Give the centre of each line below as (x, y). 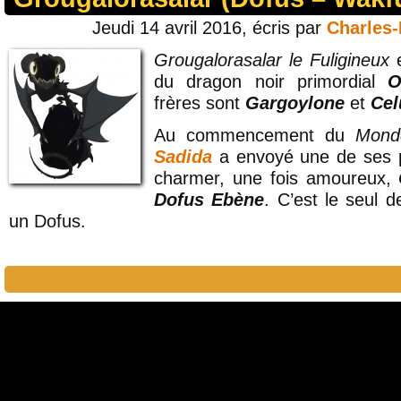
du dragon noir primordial (271, 81)
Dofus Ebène (209, 200)
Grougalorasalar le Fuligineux (272, 60)
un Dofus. (47, 221)
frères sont (200, 103)
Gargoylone (295, 103)
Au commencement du (255, 135)
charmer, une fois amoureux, (277, 178)
